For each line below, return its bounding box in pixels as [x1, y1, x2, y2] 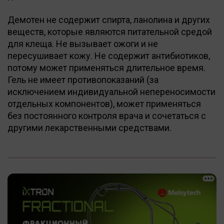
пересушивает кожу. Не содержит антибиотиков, [7, 50, 210, 61]
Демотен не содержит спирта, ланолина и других [7, 14, 210, 25]
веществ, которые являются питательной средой [7, 26, 212, 37]
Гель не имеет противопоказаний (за [7, 74, 158, 85]
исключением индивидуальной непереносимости [7, 86, 215, 97]
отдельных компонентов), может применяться [7, 98, 201, 109]
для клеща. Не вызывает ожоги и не [7, 38, 158, 49]
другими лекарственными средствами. [7, 122, 171, 133]
